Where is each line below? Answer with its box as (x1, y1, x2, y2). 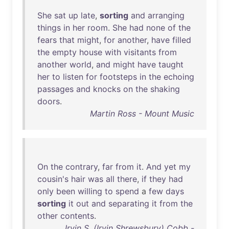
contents (60, 211, 94, 221)
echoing (164, 72, 194, 82)
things (37, 22, 61, 33)
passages (37, 84, 74, 94)
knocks (93, 84, 121, 94)
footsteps (100, 72, 137, 82)
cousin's (37, 174, 68, 184)
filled (172, 35, 191, 45)
